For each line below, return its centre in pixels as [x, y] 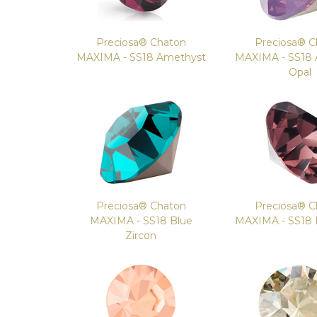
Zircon [141, 236]
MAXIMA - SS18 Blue [141, 221]
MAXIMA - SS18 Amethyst [141, 57]
